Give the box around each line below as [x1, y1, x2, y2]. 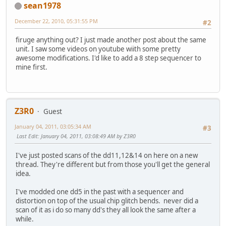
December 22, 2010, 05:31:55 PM [15, 17, 98, 25]
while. [16, 214, 34, 223]
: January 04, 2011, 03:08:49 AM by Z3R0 [38, 132, 136, 140]
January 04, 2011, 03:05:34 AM [15, 123, 91, 131]
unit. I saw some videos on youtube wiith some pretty [16, 44, 181, 54]
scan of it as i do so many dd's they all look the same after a [16, 205, 196, 214]
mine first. [16, 63, 47, 72]
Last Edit [17, 132, 38, 140]
